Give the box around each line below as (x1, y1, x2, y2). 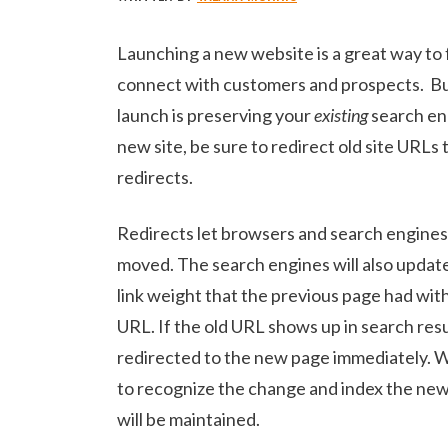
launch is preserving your (117, 104, 314, 127)
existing (314, 104, 371, 127)
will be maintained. (117, 408, 260, 431)
